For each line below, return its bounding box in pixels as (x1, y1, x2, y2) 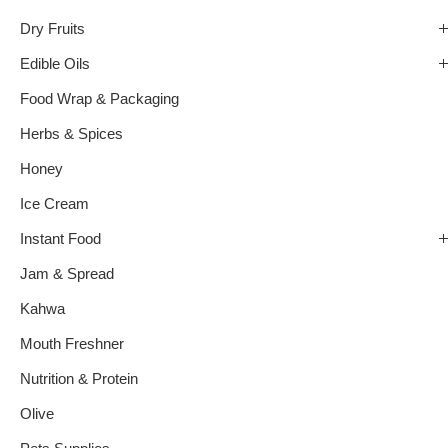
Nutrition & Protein (20, 371, 138, 388)
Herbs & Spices (20, 126, 123, 143)
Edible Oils (20, 56, 90, 73)
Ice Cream (20, 196, 89, 213)
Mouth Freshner (20, 336, 124, 353)
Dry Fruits (20, 21, 85, 38)
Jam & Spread (20, 266, 114, 283)
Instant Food (20, 231, 101, 248)
